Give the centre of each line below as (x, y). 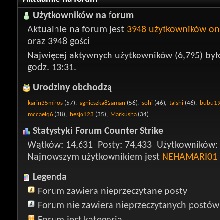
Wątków (44, 145)
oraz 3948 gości (59, 42)
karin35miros (45, 103)
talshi (176, 103)
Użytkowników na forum (83, 16)
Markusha (124, 114)
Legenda (50, 177)
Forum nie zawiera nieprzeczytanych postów (128, 206)
